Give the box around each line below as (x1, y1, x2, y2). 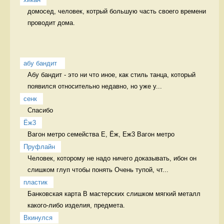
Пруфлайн (23, 142, 55, 150)
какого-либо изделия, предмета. (27, 201, 127, 209)
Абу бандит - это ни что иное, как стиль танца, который (27, 70, 195, 78)
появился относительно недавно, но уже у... (27, 82, 162, 90)
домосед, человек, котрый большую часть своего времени (27, 7, 206, 15)
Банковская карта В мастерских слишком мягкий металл (27, 189, 200, 197)
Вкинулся (23, 213, 52, 221)
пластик (23, 178, 47, 186)
